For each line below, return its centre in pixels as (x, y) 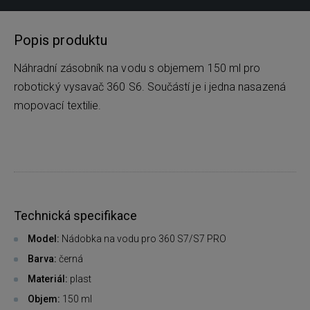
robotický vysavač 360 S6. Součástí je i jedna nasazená (150, 87)
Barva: (42, 259)
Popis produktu (61, 40)
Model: (45, 239)
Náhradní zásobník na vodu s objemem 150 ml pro (137, 69)
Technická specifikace (75, 216)
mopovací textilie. (58, 106)
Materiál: (48, 279)
